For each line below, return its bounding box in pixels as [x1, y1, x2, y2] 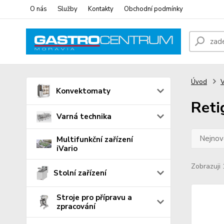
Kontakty [88, 4, 113, 13]
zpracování [56, 201, 95, 211]
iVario [56, 143, 77, 153]
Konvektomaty [56, 86, 111, 96]
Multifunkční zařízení [56, 134, 133, 144]
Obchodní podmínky [124, 4, 183, 13]
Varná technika [56, 111, 111, 122]
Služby [57, 4, 77, 13]
